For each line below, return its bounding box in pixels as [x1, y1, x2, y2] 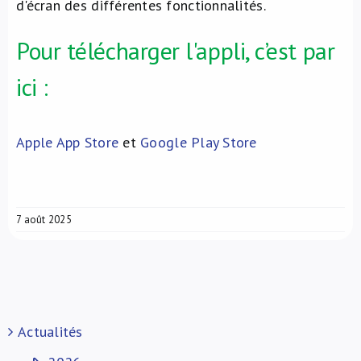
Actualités [18, 322, 83, 341]
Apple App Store [16, 133, 119, 151]
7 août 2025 [16, 213, 72, 226]
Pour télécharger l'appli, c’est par [16, 35, 335, 66]
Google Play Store [140, 133, 257, 151]
